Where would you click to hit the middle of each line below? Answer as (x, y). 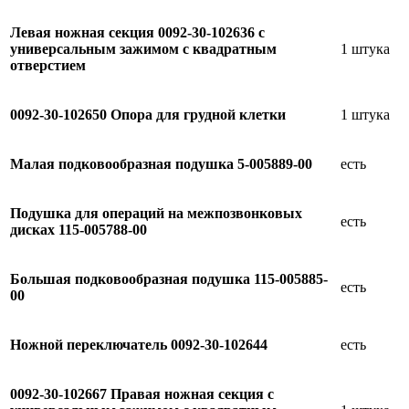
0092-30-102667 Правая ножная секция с (142, 393)
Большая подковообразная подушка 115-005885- (169, 278)
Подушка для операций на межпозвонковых (156, 213)
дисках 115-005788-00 (79, 229)
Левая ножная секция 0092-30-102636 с (137, 32)
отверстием (48, 65)
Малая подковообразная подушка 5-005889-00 (161, 163)
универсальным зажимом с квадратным (143, 48)
